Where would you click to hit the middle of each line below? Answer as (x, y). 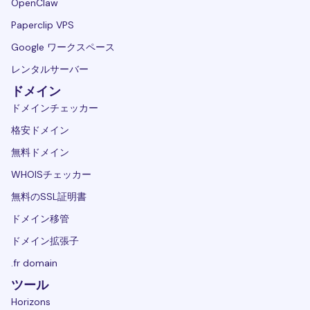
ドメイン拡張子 (45, 240)
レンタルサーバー (50, 69)
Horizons (31, 301)
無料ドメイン (40, 152)
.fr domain (34, 263)
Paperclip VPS (43, 25)
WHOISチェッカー (51, 174)
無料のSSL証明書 (49, 196)
